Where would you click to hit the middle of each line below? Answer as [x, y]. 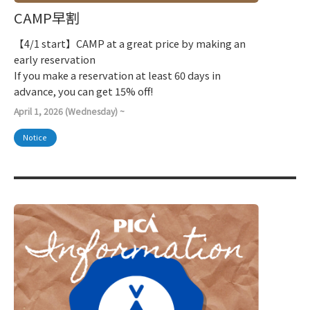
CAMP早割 [47, 18]
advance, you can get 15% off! [84, 91]
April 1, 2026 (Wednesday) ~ [69, 111]
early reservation [55, 60]
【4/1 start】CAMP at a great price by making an [130, 44]
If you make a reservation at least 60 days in [117, 75]
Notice [35, 138]
